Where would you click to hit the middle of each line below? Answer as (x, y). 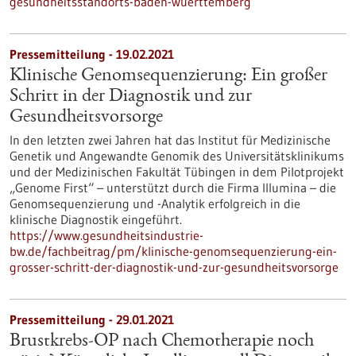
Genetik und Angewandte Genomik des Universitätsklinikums (177, 156)
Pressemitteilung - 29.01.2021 (92, 319)
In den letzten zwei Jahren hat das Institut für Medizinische (170, 140)
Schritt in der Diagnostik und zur (131, 97)
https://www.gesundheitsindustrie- (106, 235)
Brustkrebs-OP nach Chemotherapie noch (162, 342)
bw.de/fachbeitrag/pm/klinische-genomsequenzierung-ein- (173, 251)
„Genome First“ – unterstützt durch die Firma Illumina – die (173, 188)
